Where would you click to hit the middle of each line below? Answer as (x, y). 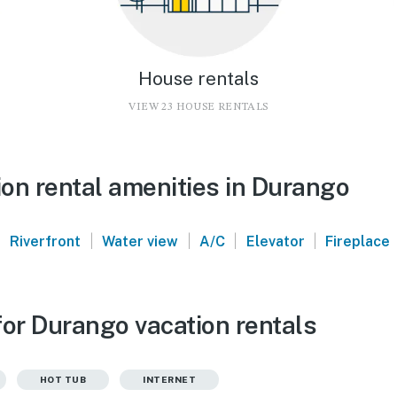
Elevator (275, 241)
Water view (140, 241)
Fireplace (358, 241)
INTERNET (169, 379)
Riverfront (46, 241)
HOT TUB (62, 379)
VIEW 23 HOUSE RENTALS (198, 107)
